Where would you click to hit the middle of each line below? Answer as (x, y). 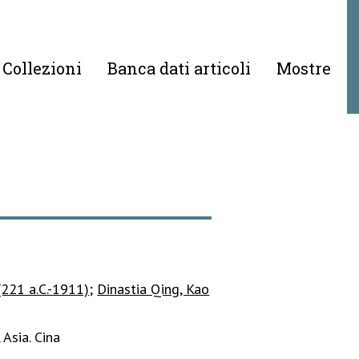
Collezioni (42, 68)
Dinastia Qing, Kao (153, 289)
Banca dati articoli (179, 68)
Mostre (303, 68)
